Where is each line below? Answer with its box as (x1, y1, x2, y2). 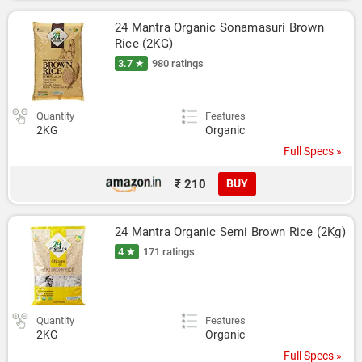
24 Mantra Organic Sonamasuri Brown (115, 20, 324, 35)
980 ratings (152, 57, 204, 69)
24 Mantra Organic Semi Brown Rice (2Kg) (115, 225, 346, 239)
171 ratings (143, 246, 195, 258)
